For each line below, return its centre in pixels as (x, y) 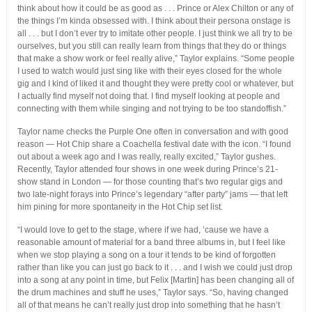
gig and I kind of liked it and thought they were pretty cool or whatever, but (155, 84)
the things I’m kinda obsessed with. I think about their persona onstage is (154, 21)
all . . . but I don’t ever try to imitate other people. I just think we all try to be (155, 34)
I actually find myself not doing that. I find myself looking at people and (148, 96)
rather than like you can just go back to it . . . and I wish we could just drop (155, 268)
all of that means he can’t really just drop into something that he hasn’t (148, 305)
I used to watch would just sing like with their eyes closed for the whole (149, 71)
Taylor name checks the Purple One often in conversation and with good (153, 132)
